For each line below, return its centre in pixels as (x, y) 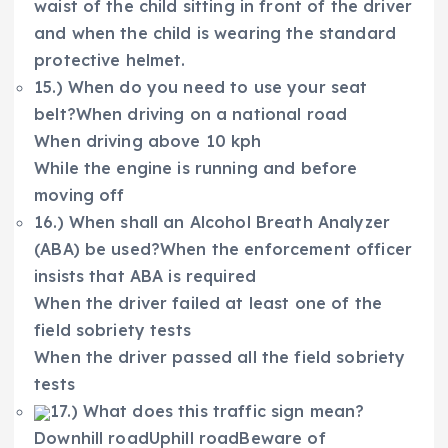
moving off (79, 195)
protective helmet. (110, 60)
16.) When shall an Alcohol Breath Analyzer (212, 222)
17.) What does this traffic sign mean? (207, 411)
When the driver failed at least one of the (208, 303)
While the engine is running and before (196, 168)
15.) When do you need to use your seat (201, 87)
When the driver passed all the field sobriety (220, 357)
